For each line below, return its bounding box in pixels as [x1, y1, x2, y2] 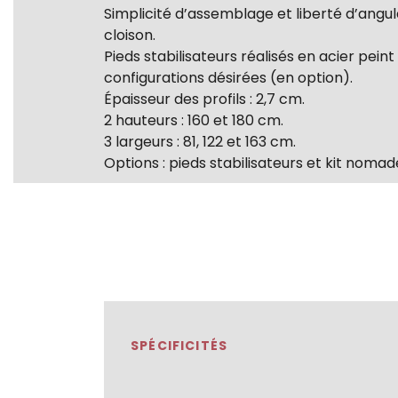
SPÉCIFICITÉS [131, 336, 228, 354]
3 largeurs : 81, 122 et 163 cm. [104, 131, 296, 152]
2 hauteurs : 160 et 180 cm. [104, 109, 283, 131]
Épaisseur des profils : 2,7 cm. [104, 88, 305, 109]
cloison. [104, 24, 155, 45]
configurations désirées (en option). [104, 67, 353, 88]
